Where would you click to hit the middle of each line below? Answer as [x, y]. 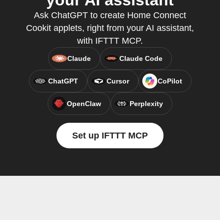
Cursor [118, 81]
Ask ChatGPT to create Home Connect [110, 15]
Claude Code [141, 58]
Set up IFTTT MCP [110, 136]
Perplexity [146, 104]
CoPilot [170, 81]
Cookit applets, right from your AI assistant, [110, 28]
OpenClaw [84, 104]
